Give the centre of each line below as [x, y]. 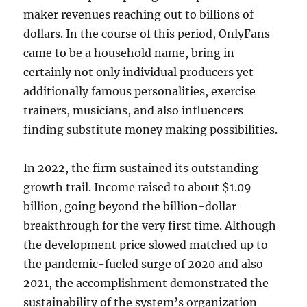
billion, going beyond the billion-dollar [130, 206]
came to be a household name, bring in [129, 53]
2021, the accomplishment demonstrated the [146, 283]
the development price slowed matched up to [146, 245]
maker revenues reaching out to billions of [139, 14]
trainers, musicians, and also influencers [134, 110]
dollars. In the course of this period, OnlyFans [147, 34]
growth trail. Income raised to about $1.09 [138, 187]
